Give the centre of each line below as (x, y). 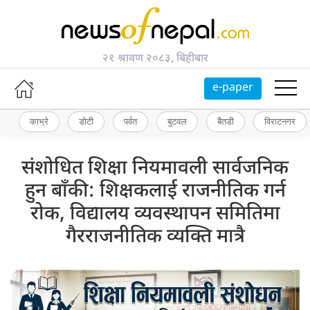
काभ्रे (39, 121)
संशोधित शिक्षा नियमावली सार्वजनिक (155, 168)
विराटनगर (280, 121)
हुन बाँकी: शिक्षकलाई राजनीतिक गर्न (155, 191)
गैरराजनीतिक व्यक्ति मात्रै (155, 237)
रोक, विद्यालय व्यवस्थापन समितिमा (155, 214)
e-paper (233, 88)
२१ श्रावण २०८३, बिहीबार (155, 59)
